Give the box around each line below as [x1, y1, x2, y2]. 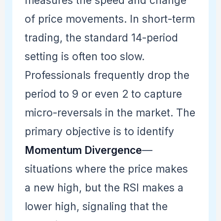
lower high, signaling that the [24, 200, 168, 213]
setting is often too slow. [24, 50, 145, 63]
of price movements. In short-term [24, 12, 195, 25]
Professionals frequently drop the [24, 69, 189, 81]
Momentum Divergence [24, 144, 142, 156]
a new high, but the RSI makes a [24, 181, 184, 194]
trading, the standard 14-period [24, 31, 178, 44]
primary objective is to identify [24, 125, 174, 138]
